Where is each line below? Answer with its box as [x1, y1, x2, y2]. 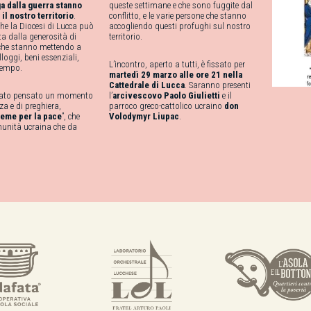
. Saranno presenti [185, 80, 251, 90]
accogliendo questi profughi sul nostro [109, 21, 251, 31]
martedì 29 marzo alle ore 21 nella [109, 69, 242, 80]
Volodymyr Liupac [109, 111, 179, 121]
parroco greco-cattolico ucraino [109, 101, 224, 111]
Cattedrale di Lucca [109, 80, 185, 90]
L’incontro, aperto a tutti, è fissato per [109, 59, 245, 69]
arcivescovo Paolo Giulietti [112, 90, 220, 101]
